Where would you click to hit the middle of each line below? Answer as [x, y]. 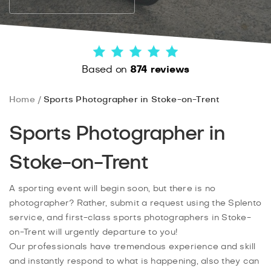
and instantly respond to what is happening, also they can [134, 261]
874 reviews [159, 69]
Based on [106, 69]
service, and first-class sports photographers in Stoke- [130, 217]
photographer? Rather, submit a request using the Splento [135, 203]
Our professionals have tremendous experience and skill [132, 247]
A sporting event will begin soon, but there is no [113, 188]
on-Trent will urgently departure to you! [93, 232]
